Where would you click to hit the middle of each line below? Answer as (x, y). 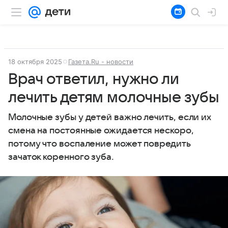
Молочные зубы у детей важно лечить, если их (110, 117)
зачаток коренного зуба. (61, 157)
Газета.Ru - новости (101, 62)
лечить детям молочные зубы (114, 97)
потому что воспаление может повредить (99, 144)
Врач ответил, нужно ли (94, 79)
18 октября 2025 (35, 62)
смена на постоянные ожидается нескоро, (101, 131)
